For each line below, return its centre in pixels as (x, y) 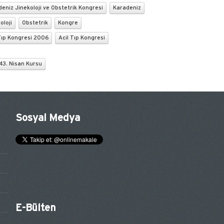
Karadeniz (127, 8)
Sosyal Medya (48, 118)
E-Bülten (36, 208)
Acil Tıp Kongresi (82, 38)
